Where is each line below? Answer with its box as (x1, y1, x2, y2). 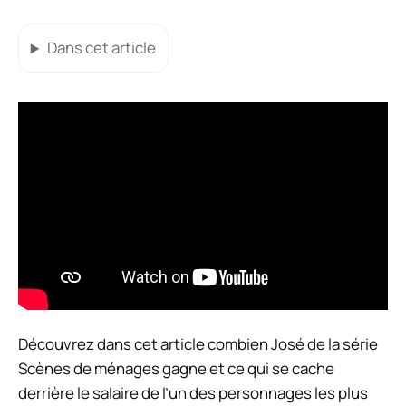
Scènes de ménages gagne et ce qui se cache (18, 357, 334, 379)
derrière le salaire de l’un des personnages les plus (18, 382, 368, 403)
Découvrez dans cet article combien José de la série (18, 333, 378, 354)
